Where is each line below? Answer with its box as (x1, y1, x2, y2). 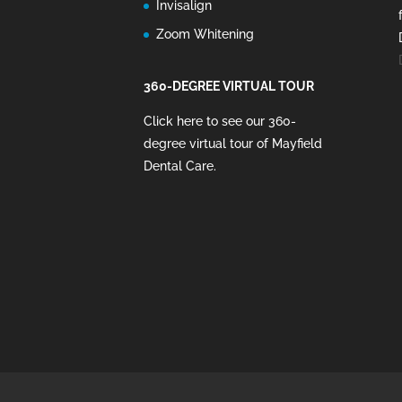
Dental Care (144, 158, 214, 173)
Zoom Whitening (156, 27, 254, 42)
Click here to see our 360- (144, 113, 296, 128)
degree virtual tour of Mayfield (144, 135, 322, 151)
